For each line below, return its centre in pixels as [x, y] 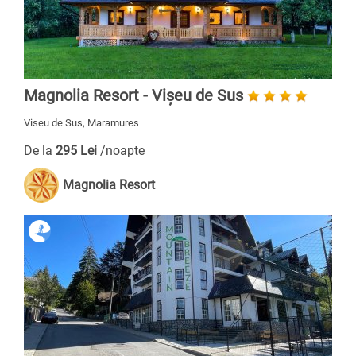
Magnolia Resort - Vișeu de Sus [133, 95]
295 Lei [78, 151]
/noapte [122, 151]
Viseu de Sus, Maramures [81, 123]
